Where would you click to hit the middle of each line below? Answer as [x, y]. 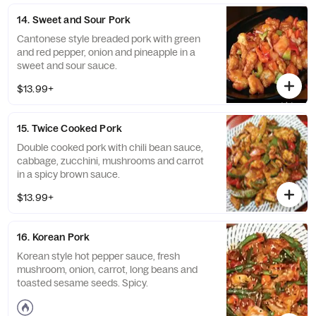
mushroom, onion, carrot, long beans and [107, 269]
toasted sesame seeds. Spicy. [83, 283]
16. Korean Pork [54, 237]
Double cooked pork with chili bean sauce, [110, 147]
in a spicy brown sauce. [68, 174]
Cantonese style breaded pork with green [109, 39]
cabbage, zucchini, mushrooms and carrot [110, 161]
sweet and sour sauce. [67, 66]
